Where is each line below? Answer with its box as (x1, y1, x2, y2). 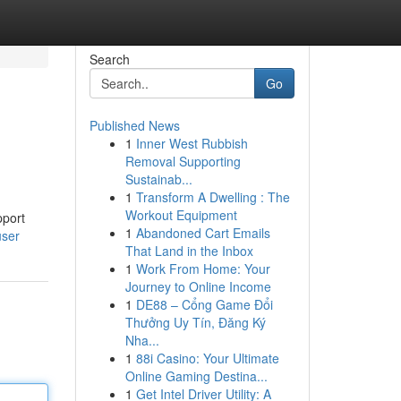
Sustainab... (124, 170, 192, 188)
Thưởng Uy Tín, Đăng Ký (124, 313, 266, 331)
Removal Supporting (124, 152, 241, 170)
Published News (89, 116, 180, 134)
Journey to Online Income (124, 277, 271, 295)
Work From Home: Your (135, 260, 270, 277)
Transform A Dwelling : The (135, 188, 290, 206)
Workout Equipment (124, 206, 237, 224)
